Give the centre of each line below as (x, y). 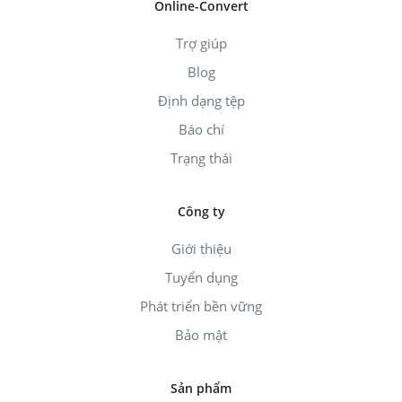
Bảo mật (201, 334)
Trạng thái (201, 157)
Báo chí (201, 129)
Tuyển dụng (201, 277)
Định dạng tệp (201, 100)
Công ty (201, 211)
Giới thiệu (201, 248)
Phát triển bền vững (201, 306)
